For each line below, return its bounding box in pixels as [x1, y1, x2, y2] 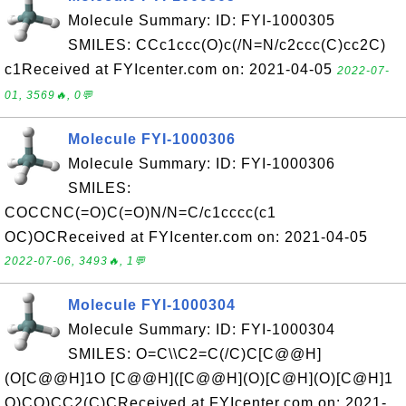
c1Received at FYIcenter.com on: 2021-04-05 [5, 62, 337, 77]
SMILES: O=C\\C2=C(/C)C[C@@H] [68, 346, 322, 362]
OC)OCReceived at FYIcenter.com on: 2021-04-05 [5, 229, 368, 245]
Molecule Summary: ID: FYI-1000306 [68, 156, 335, 171]
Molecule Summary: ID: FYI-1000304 [68, 322, 335, 337]
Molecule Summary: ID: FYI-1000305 [68, 13, 335, 28]
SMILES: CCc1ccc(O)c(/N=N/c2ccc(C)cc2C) [68, 37, 386, 53]
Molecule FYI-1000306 [68, 131, 236, 147]
